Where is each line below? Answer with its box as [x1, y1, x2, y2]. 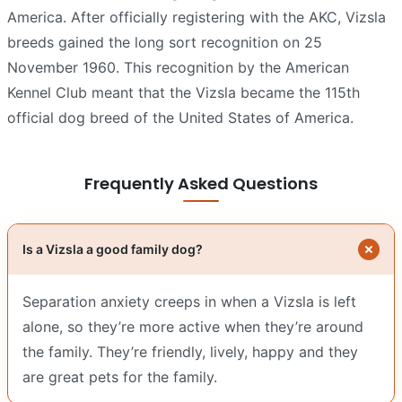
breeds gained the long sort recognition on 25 [7, 32, 322, 51]
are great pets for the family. [22, 367, 217, 386]
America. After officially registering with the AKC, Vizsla [7, 7, 386, 26]
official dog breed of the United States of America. [7, 108, 354, 127]
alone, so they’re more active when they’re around [22, 317, 363, 336]
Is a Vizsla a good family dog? [22, 240, 203, 257]
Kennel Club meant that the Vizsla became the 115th [7, 83, 360, 101]
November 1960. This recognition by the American [7, 57, 349, 76]
